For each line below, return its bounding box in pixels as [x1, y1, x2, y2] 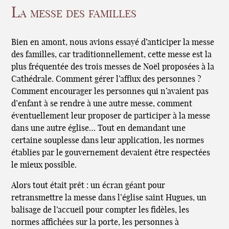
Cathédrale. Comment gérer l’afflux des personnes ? [11, 75, 201, 83]
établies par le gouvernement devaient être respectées [11, 148, 211, 157]
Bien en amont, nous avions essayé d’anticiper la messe [11, 38, 215, 47]
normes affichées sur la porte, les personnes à [11, 218, 179, 226]
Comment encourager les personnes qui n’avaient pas [11, 87, 209, 96]
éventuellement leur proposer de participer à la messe [11, 111, 211, 120]
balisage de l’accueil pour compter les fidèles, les [11, 205, 190, 214]
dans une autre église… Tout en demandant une [11, 124, 186, 132]
